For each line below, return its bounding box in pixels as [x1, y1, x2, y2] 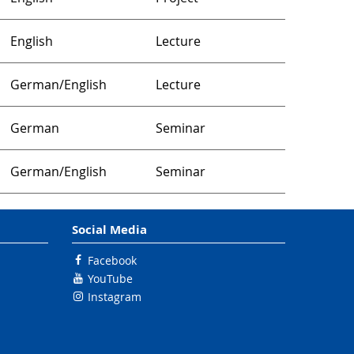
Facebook [88, 253, 137, 268]
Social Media [72, 221, 147, 238]
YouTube [88, 271, 133, 286]
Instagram [88, 289, 141, 304]
